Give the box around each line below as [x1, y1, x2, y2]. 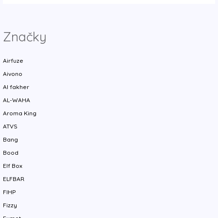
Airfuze [3, 57, 24, 65]
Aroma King [3, 109, 37, 117]
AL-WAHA [3, 96, 31, 104]
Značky [3, 28, 47, 45]
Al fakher [3, 83, 30, 91]
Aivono [3, 70, 23, 78]
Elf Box [3, 162, 23, 170]
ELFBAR [3, 175, 25, 183]
